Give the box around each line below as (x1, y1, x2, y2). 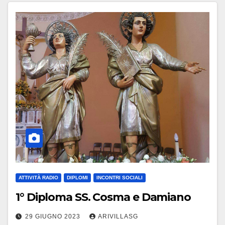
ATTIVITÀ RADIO (19, 174, 58, 180)
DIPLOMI (67, 174, 88, 180)
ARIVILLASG (98, 212, 138, 220)
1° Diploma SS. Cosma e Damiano (16, 190, 191, 204)
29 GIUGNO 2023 (25, 212, 82, 220)
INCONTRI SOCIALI (96, 174, 143, 180)
